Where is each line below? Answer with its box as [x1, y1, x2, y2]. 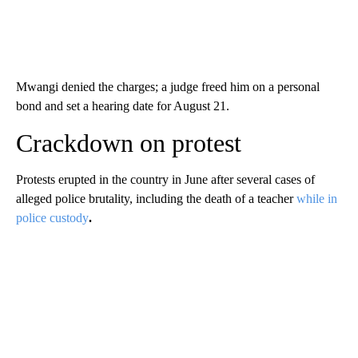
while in [296, 192, 337, 206]
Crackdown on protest [16, 129, 241, 158]
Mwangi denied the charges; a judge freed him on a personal [16, 80, 320, 94]
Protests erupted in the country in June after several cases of [16, 173, 315, 187]
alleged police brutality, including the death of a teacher [16, 192, 296, 206]
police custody [16, 211, 89, 225]
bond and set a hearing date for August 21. [16, 99, 229, 113]
